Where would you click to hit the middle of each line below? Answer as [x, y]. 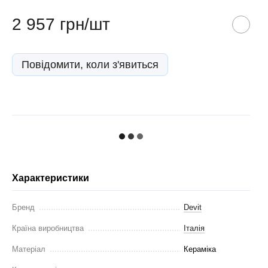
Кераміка [200, 249]
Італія [194, 228]
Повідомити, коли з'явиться [90, 65]
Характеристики [51, 178]
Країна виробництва [48, 228]
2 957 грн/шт [61, 24]
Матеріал [29, 249]
